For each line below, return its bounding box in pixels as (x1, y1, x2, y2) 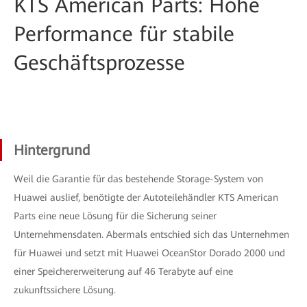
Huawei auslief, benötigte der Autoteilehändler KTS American (14, 192, 278, 203)
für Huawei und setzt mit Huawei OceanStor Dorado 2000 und (14, 247, 285, 258)
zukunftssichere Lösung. (14, 284, 116, 295)
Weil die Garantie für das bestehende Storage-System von (14, 173, 263, 184)
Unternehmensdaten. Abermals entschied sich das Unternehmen (14, 229, 289, 240)
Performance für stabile (14, 22, 234, 46)
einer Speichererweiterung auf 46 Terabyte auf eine (14, 266, 233, 277)
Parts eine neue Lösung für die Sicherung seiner (14, 210, 217, 221)
